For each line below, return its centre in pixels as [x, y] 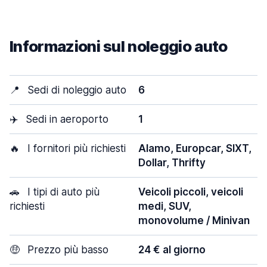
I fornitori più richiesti [75, 148]
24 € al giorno [172, 250]
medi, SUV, [165, 206]
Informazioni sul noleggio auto [119, 46]
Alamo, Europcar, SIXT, [195, 148]
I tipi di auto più [62, 192]
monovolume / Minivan [194, 221]
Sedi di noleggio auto [75, 90]
